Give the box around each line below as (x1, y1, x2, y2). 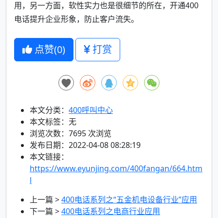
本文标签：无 (30, 116, 76, 127)
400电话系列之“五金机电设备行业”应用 (61, 194, 197, 205)
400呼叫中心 (69, 104, 113, 115)
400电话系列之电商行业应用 (61, 205, 160, 217)
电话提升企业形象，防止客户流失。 (14, 15, 139, 23)
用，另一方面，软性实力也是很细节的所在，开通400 (14, 1, 199, 10)
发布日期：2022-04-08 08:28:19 (30, 139, 141, 150)
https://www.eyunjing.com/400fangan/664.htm (30, 163, 202, 174)
